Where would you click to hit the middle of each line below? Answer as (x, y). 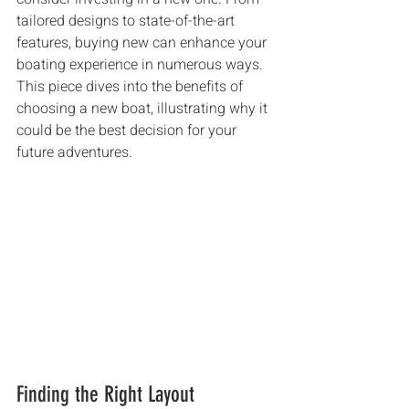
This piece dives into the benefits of (131, 87)
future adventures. (74, 152)
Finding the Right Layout (105, 394)
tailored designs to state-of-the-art (127, 21)
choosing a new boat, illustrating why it (144, 109)
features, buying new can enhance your (143, 43)
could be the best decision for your (128, 131)
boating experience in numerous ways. (142, 65)
